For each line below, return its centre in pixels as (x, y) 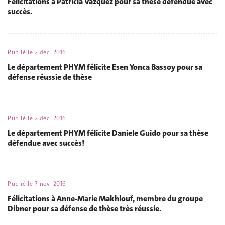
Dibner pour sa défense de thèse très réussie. (84, 209)
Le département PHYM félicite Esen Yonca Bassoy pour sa (105, 67)
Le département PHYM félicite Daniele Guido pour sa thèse (108, 133)
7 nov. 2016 (50, 184)
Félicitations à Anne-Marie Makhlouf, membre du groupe (105, 199)
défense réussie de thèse (50, 77)
